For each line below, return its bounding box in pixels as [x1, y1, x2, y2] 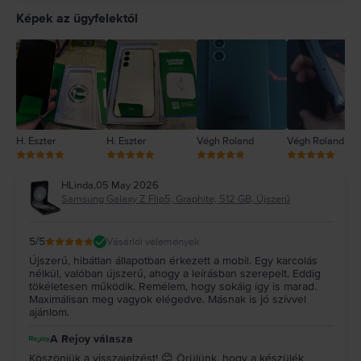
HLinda [61, 179, 93, 193]
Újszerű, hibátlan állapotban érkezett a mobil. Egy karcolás [29, 254, 317, 268]
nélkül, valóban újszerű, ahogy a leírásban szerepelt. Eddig [29, 267, 321, 281]
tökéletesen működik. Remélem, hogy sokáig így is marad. [29, 280, 317, 294]
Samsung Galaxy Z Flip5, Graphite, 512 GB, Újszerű [61, 193, 290, 206]
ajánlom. [29, 305, 69, 320]
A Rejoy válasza [50, 332, 133, 346]
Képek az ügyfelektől [16, 10, 138, 27]
